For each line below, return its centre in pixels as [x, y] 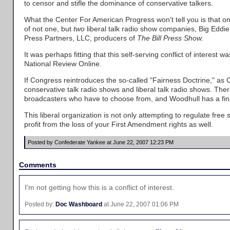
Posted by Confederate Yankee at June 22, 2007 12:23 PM [101, 142]
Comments [38, 165]
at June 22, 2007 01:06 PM [140, 204]
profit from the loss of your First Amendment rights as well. [119, 124]
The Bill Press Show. [170, 38]
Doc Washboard [79, 204]
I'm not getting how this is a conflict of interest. [99, 188]
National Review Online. [63, 64]
